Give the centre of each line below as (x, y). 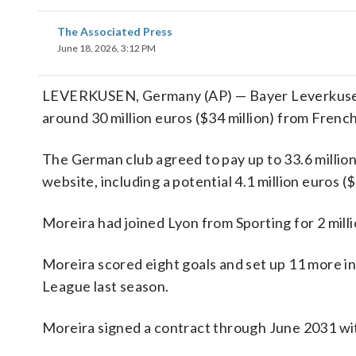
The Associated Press (115, 31)
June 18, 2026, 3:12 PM (106, 48)
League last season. (106, 286)
